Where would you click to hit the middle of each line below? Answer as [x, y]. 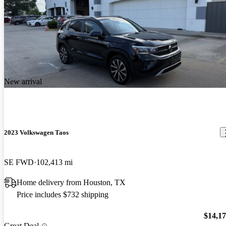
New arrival [23, 82]
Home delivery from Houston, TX [71, 182]
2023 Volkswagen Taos [36, 132]
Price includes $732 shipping [63, 194]
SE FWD [19, 162]
